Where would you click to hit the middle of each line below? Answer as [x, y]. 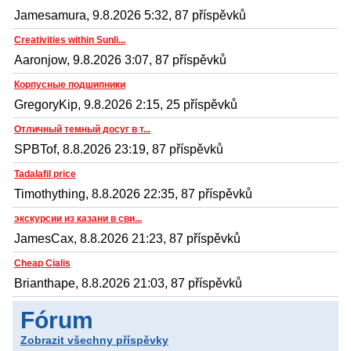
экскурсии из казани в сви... [78, 218]
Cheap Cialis [42, 263]
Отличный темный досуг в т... [82, 129]
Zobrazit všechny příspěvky [94, 340]
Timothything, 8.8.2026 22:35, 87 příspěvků [133, 194]
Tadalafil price [45, 174]
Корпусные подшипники [70, 84]
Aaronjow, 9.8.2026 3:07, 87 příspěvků [120, 60]
